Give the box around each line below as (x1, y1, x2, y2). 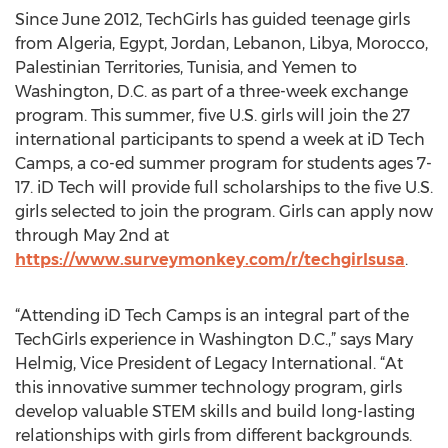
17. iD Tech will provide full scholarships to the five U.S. (15, 178, 433, 197)
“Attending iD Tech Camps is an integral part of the (15, 306, 409, 325)
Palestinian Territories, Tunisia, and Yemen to (15, 58, 357, 77)
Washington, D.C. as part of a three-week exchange (15, 82, 408, 101)
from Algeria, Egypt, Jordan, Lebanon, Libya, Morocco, (15, 34, 428, 53)
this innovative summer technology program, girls (15, 378, 402, 397)
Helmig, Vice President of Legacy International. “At (15, 354, 403, 373)
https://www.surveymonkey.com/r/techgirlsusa (15, 250, 405, 269)
